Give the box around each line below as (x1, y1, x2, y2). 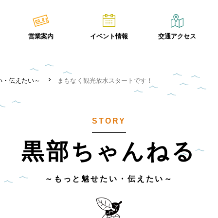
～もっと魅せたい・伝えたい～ (44, 175, 174, 183)
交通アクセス (158, 33, 197, 40)
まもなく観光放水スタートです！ (57, 77, 153, 84)
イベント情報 (90, 33, 128, 40)
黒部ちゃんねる (21, 139, 197, 164)
